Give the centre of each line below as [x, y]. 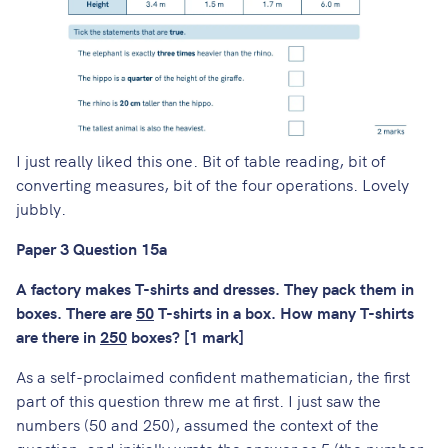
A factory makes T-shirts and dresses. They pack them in [215, 287]
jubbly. [41, 207]
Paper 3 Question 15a [91, 247]
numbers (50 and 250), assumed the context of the [197, 423]
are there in [58, 335]
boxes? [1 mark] [185, 335]
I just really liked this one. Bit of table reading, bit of [201, 159]
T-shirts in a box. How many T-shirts [284, 311]
